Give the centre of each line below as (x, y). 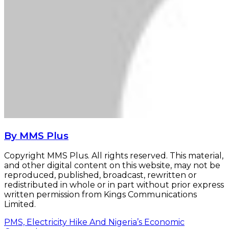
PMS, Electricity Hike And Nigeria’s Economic (94, 222)
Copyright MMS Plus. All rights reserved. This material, (114, 156)
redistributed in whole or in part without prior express (114, 185)
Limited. (20, 204)
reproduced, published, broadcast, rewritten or (100, 175)
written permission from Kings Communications (100, 195)
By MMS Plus (36, 135)
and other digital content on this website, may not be (112, 166)
